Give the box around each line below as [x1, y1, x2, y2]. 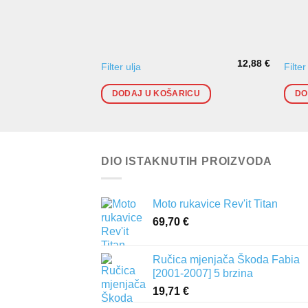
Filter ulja [100, 61, 141, 73]
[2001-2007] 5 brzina [153, 267, 253, 279]
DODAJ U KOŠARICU [111, 89, 201, 98]
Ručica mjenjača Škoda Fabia [153, 253, 300, 265]
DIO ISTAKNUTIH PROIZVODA [101, 155, 273, 168]
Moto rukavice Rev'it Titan [153, 197, 278, 210]
